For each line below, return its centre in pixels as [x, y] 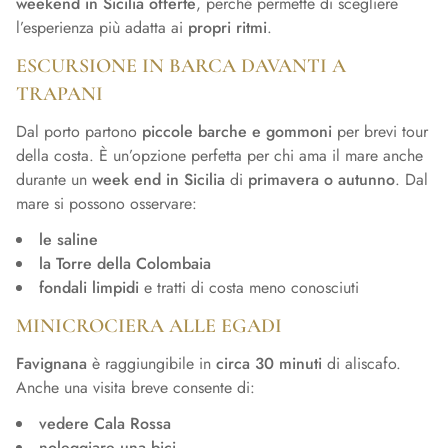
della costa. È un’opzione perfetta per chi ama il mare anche [219, 155]
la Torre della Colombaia [125, 263]
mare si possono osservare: [106, 203]
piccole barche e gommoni [237, 131]
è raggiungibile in [151, 363]
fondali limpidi [89, 287]
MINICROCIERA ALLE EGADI [149, 325]
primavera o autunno [321, 179]
